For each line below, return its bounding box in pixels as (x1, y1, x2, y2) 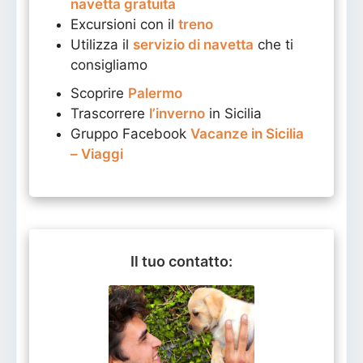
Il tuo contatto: (130, 253, 233, 271)
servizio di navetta (133, 36, 254, 53)
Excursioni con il (70, 16, 178, 33)
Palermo (128, 85, 182, 102)
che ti (254, 36, 293, 53)
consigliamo (70, 57, 147, 74)
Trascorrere (70, 105, 149, 122)
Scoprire (70, 85, 128, 102)
